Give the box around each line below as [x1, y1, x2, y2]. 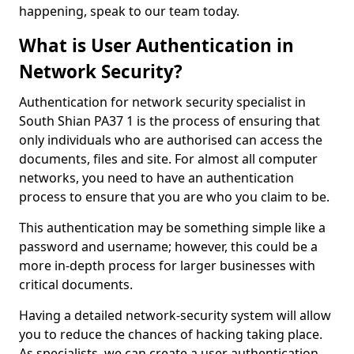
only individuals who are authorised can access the [19, 131, 322, 149]
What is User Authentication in [19, 33, 294, 58]
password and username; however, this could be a [19, 238, 318, 255]
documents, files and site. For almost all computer [19, 150, 318, 168]
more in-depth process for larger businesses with [19, 257, 315, 274]
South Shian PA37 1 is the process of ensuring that [19, 112, 320, 130]
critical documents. [19, 276, 136, 293]
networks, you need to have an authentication [19, 169, 294, 186]
